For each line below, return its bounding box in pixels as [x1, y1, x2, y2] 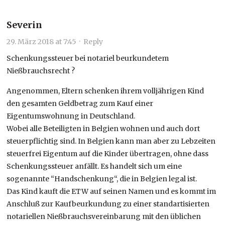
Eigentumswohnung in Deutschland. [7, 111, 136, 121]
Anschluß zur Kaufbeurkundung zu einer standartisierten [7, 199, 210, 208]
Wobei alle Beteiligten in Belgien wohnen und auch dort [7, 124, 200, 133]
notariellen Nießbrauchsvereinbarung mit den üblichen [7, 211, 201, 221]
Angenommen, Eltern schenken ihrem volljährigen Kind [7, 86, 204, 95]
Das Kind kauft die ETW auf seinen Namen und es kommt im [7, 186, 216, 196]
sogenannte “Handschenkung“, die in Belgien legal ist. [7, 174, 197, 183]
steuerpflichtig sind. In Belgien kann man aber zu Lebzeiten [7, 136, 216, 146]
